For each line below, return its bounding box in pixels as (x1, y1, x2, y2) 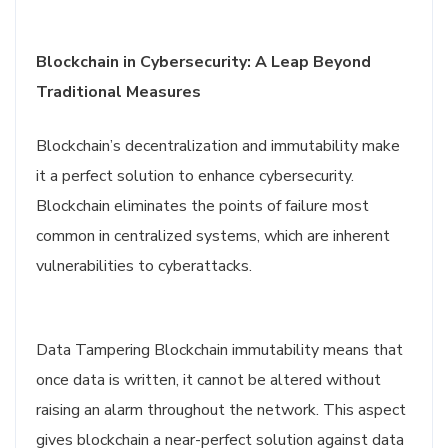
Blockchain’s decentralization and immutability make (36, 135, 400, 157)
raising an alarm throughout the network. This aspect (36, 399, 406, 421)
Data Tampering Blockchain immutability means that (36, 339, 403, 361)
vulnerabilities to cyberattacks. (36, 255, 252, 277)
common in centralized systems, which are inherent (36, 225, 390, 247)
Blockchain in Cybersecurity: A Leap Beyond (36, 51, 371, 73)
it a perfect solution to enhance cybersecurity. (36, 165, 354, 187)
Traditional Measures (36, 81, 201, 103)
